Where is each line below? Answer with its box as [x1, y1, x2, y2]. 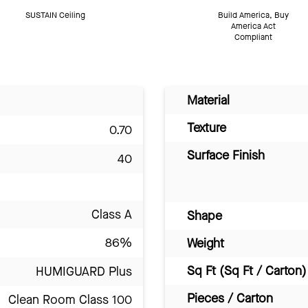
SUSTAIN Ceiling [25, 10, 85, 21]
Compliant [234, 32, 272, 43]
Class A [91, 206, 132, 223]
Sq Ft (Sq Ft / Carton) [187, 263, 307, 280]
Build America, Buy [217, 10, 289, 21]
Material [187, 92, 230, 109]
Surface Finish [187, 147, 265, 164]
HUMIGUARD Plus [36, 263, 132, 280]
